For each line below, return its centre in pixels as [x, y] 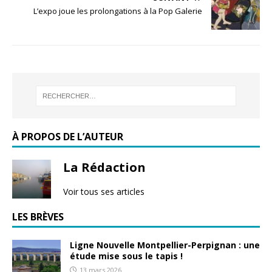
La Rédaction [104, 167]
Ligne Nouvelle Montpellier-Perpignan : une [165, 245]
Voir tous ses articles [104, 192]
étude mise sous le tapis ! [126, 256]
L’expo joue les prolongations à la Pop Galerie [118, 11]
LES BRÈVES [38, 217]
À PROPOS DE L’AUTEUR [68, 137]
